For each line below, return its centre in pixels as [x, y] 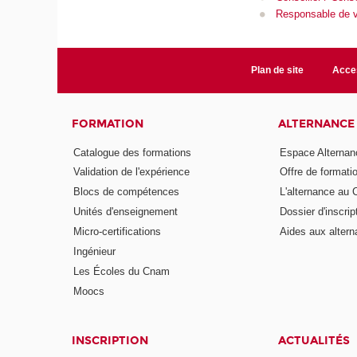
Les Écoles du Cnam [122, 271]
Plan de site [278, 71]
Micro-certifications [118, 232]
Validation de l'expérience [132, 172]
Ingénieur [95, 251]
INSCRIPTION [110, 340]
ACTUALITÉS [314, 340]
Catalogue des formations [133, 152]
